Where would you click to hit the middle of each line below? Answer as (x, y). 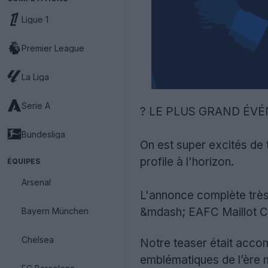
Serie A (36, 105)
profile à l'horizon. (187, 162)
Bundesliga (43, 134)
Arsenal (36, 182)
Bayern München (55, 211)
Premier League (53, 48)
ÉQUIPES (24, 161)
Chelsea (38, 239)
